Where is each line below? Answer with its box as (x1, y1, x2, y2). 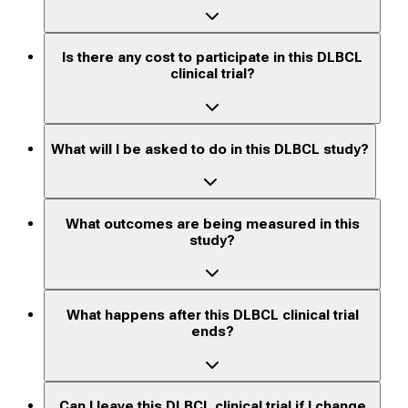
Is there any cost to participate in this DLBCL (62, 49, 363, 66)
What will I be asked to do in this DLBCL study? (51, 140, 369, 158)
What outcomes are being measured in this (65, 215, 360, 232)
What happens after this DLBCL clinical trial (66, 307, 359, 324)
